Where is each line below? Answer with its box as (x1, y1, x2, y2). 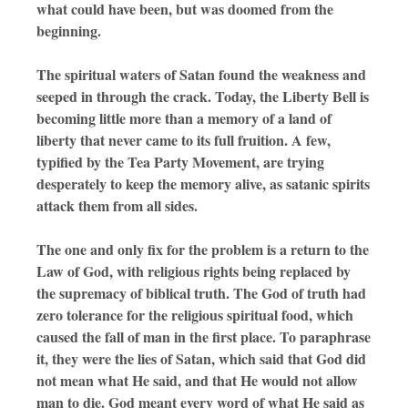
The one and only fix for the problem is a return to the (36, 239, 369, 260)
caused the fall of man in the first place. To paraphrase (36, 326, 371, 348)
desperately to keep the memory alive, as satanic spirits (36, 173, 370, 195)
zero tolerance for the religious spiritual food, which (36, 304, 353, 326)
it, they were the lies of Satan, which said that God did (36, 348, 366, 370)
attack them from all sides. (36, 195, 198, 217)
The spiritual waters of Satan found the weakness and (36, 64, 366, 86)
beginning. (36, 20, 106, 42)
